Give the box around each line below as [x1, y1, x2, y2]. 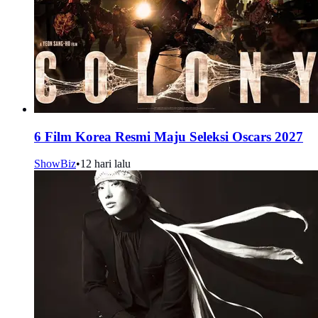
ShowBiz [34, 158, 76, 170]
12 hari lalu [80, 158, 131, 170]
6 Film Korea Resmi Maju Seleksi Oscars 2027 [34, 128, 303, 144]
